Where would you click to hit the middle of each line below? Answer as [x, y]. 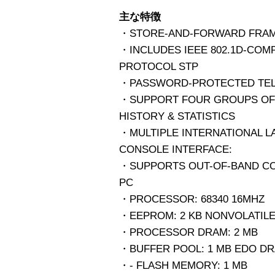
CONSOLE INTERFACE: [176, 149]
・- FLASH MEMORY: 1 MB [183, 265]
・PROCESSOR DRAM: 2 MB [188, 232]
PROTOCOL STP [159, 66]
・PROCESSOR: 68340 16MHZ [192, 199]
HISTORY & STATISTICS [177, 116]
